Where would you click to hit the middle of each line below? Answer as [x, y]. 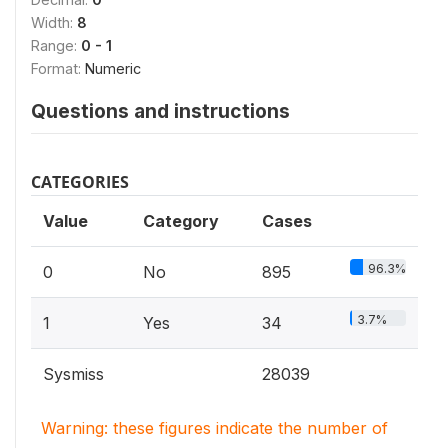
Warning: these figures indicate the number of [214, 427]
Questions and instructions [160, 110]
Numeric [113, 68]
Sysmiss [73, 373]
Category [181, 220]
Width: [54, 22]
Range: [56, 45]
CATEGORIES [80, 181]
